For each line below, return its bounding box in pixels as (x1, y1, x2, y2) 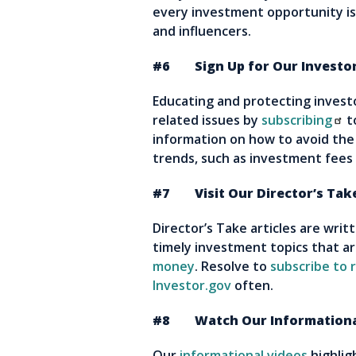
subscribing (261, 111, 332, 130)
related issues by (153, 111, 261, 130)
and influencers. (153, 22, 251, 41)
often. (231, 277, 273, 295)
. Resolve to (195, 257, 270, 276)
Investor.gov (153, 277, 231, 295)
